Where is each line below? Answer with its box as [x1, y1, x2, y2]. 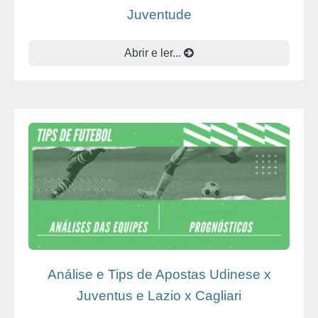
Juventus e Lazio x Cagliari [77, 288, 241, 304]
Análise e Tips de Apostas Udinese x [47, 267, 271, 283]
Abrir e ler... [124, 47, 184, 60]
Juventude [126, 7, 192, 23]
